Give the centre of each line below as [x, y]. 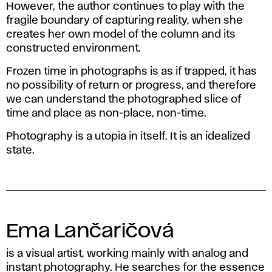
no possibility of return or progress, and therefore [131, 86]
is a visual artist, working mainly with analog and [127, 254]
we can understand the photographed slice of [124, 100]
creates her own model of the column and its [121, 35]
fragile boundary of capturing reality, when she [124, 21]
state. [20, 151]
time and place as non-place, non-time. [106, 114]
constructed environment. [73, 49]
